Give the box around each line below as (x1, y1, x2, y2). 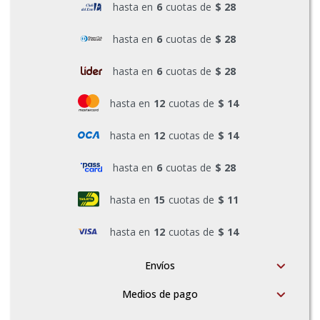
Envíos (145, 258, 175, 272)
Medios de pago (122, 286, 198, 301)
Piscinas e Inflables (29, 71, 127, 84)
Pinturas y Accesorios (29, 21, 140, 34)
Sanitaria (29, 121, 75, 134)
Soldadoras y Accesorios (29, 171, 154, 184)
